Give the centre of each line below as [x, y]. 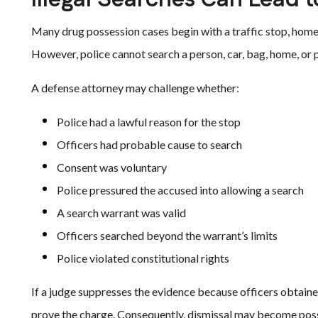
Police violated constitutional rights [143, 258]
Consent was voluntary [112, 167]
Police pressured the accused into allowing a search [180, 190]
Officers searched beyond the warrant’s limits [167, 235]
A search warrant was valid [121, 213]
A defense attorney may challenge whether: [135, 88]
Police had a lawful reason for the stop [149, 122]
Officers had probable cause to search [149, 144]
